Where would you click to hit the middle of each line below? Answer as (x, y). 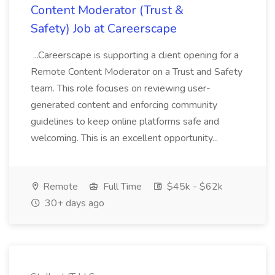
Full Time (121, 187)
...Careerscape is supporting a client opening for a (135, 55)
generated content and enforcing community (124, 105)
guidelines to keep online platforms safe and (125, 122)
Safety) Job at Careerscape (104, 29)
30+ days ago (73, 203)
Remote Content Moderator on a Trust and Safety (137, 72)
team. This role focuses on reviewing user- (121, 88)
